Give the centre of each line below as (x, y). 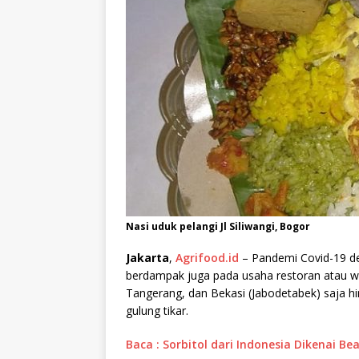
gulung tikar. (157, 311)
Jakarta (147, 258)
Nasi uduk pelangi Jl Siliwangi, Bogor (218, 227)
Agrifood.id (207, 258)
